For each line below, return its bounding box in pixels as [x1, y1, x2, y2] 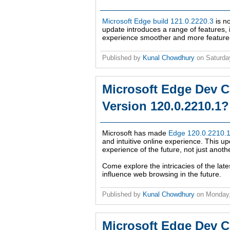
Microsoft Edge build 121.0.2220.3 [102, 17, 214, 26]
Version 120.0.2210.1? [102, 99, 229, 113]
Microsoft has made [102, 129, 168, 138]
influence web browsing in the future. [102, 170, 221, 179]
